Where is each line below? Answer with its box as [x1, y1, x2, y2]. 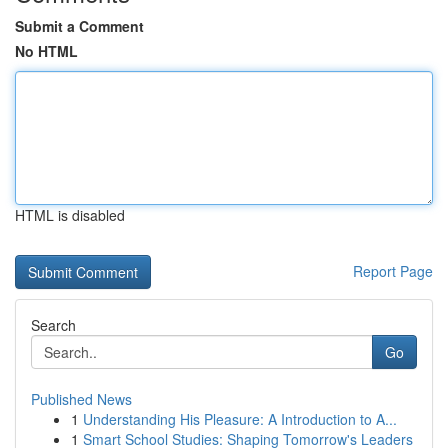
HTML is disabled [15, 205, 125, 225]
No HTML [15, 41, 78, 61]
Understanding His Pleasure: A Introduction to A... [83, 409, 397, 429]
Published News [31, 389, 132, 409]
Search [31, 315, 76, 335]
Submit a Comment [15, 16, 144, 36]
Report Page [353, 261, 433, 281]
